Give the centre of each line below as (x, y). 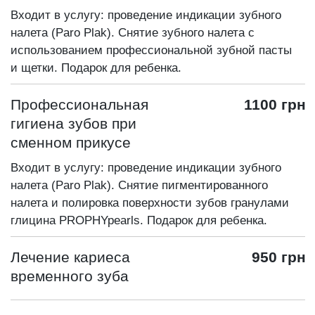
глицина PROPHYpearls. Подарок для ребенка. (139, 221)
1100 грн (275, 105)
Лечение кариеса (71, 257)
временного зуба (70, 276)
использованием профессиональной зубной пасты (152, 51)
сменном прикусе (71, 143)
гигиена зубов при (74, 124)
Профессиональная (80, 105)
